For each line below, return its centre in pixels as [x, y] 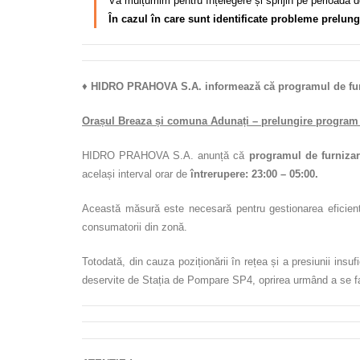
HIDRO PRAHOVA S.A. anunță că [166, 155]
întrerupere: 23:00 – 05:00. [254, 174]
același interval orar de [136, 174]
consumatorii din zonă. [135, 227]
